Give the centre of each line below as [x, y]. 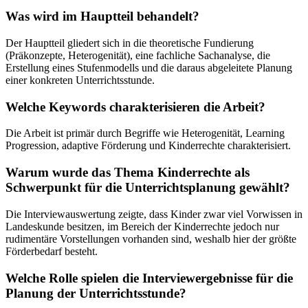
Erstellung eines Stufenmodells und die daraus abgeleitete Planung [149, 67]
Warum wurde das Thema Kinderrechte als [128, 173]
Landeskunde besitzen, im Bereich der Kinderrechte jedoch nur [142, 226]
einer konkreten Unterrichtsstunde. [80, 80]
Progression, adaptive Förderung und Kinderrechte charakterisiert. [148, 146]
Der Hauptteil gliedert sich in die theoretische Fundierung [130, 43]
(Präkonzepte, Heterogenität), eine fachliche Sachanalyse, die [138, 55]
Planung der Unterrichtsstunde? [96, 293]
